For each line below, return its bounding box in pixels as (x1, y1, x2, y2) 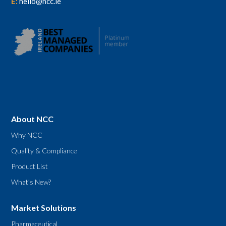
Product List (11, 161, 48, 171)
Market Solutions (11, 202, 77, 212)
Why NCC (11, 130, 43, 139)
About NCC (11, 114, 54, 124)
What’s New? (11, 177, 51, 186)
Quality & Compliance (11, 146, 78, 155)
